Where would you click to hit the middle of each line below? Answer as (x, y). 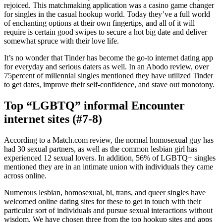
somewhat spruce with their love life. (61, 41)
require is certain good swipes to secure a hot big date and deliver (106, 32)
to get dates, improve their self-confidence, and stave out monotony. (109, 85)
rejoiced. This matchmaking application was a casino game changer (109, 5)
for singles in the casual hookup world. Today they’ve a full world (107, 14)
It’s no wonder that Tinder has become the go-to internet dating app (109, 58)
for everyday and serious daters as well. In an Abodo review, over (106, 67)
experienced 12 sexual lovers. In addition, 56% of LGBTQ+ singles (110, 158)
